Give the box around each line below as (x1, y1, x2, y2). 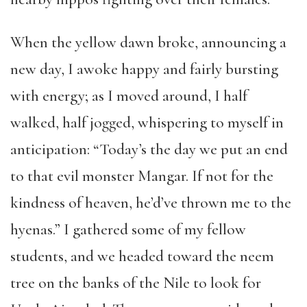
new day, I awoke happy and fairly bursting (10, 60, 278, 79)
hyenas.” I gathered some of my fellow (10, 220, 246, 239)
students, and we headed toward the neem (10, 247, 274, 266)
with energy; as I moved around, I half (10, 86, 247, 106)
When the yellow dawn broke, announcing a (10, 33, 286, 52)
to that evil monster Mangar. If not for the (10, 167, 273, 186)
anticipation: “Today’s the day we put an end (10, 140, 288, 159)
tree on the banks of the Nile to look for (10, 273, 261, 293)
